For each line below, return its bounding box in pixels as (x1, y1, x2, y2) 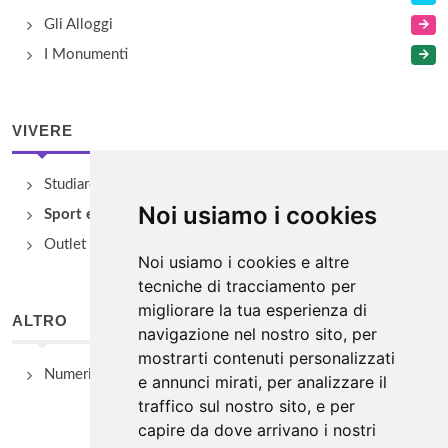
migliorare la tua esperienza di (137, 300, 367, 320)
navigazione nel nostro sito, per (137, 324, 377, 344)
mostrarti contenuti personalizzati (137, 348, 395, 368)
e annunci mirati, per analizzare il (137, 372, 387, 392)
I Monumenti (44, 47, 128, 62)
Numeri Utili (44, 367, 124, 382)
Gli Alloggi (44, 17, 113, 32)
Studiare (44, 177, 97, 192)
